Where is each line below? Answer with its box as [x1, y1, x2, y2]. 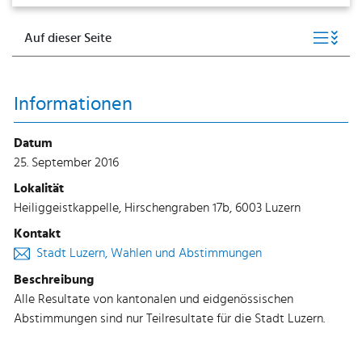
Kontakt [14, 226, 61, 240]
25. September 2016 [14, 155, 119, 169]
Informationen [14, 95, 133, 114]
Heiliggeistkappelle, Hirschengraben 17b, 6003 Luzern [14, 200, 301, 214]
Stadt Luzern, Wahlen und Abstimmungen [36, 246, 262, 259]
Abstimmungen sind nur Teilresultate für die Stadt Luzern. [14, 311, 325, 325]
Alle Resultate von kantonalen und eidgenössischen [14, 292, 293, 305]
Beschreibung [14, 272, 94, 286]
